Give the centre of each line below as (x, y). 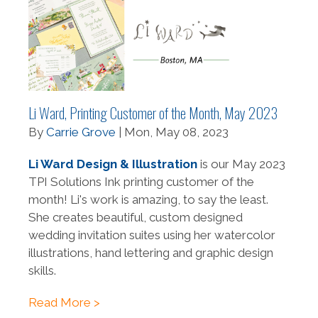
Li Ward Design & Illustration (113, 164)
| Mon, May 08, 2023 (172, 132)
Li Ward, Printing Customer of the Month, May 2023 (153, 112)
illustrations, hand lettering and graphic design (151, 252)
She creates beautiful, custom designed (136, 217)
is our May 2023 (241, 164)
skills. (42, 270)
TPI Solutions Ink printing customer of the (141, 181)
